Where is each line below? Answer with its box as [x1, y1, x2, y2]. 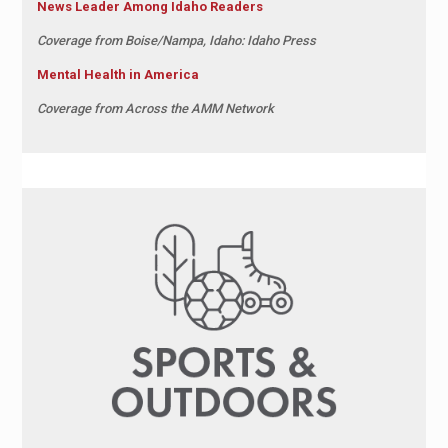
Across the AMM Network [124, 101, 274, 117]
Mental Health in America [36, 67, 199, 83]
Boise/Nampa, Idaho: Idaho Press [124, 33, 316, 49]
